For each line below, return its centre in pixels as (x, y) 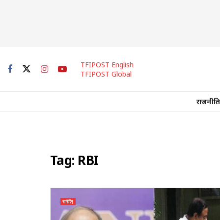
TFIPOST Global (106, 74)
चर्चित (68, 202)
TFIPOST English (107, 65)
